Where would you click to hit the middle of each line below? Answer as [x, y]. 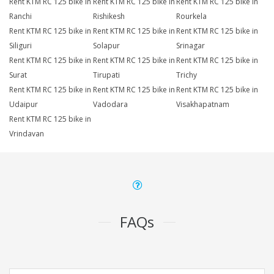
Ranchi [20, 17]
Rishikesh [109, 17]
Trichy [187, 75]
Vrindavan [27, 134]
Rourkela [192, 17]
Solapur [106, 46]
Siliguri [20, 46]
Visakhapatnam [203, 105]
